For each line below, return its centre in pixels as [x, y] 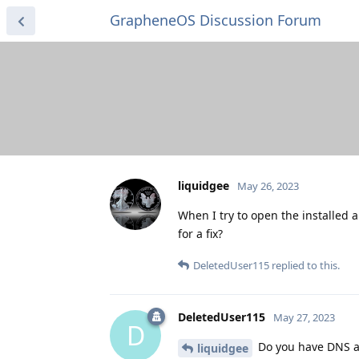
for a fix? [200, 233]
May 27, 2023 [304, 317]
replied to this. [305, 265]
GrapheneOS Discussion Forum [216, 20]
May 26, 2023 [268, 186]
